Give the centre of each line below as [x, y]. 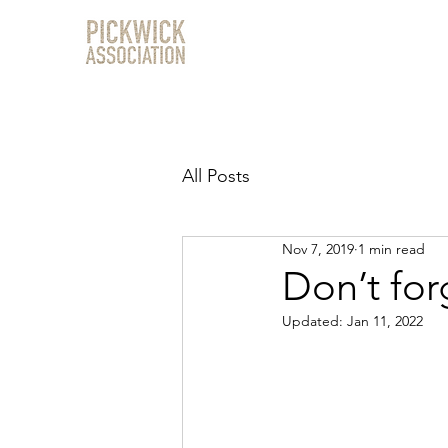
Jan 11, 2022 [385, 321]
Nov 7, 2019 [318, 248]
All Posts [216, 176]
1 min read [391, 248]
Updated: [314, 321]
